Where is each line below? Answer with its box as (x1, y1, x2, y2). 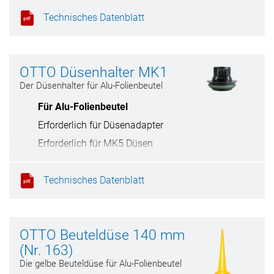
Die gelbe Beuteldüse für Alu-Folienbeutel (20, 258, 182, 269)
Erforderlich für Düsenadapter (38, 119, 163, 131)
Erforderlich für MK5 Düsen (38, 138, 153, 149)
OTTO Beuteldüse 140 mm (20, 227, 185, 243)
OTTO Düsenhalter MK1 (20, 64, 168, 81)
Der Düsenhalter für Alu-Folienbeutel (20, 80, 163, 91)
